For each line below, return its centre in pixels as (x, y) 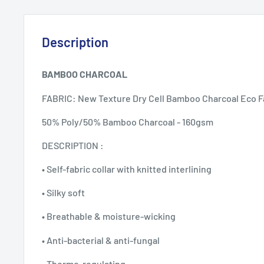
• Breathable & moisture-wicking (110, 216)
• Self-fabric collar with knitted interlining (127, 169)
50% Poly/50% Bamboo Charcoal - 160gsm (128, 121)
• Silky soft (63, 193)
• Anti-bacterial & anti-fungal (102, 240)
